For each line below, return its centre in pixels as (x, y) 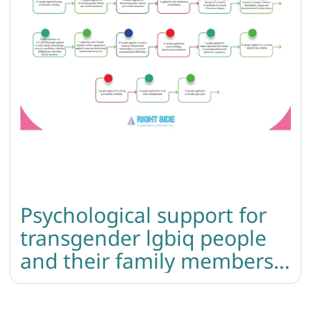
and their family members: (150, 260)
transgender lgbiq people (143, 237)
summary (66, 283)
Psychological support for (143, 215)
